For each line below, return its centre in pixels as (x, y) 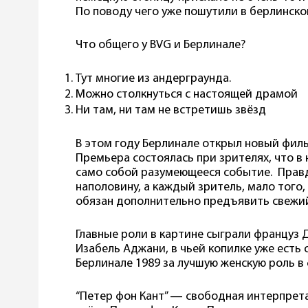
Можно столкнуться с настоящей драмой (187, 94)
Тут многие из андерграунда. (155, 78)
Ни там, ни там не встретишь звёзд (171, 110)
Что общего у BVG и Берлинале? (162, 45)
